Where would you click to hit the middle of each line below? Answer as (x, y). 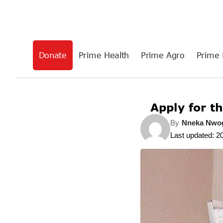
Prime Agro (163, 55)
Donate (53, 55)
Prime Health (104, 55)
